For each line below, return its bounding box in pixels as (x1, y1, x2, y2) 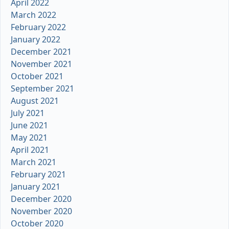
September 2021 (11, 83, 74, 95)
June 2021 (11, 120, 48, 131)
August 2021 (11, 95, 59, 107)
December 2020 (11, 193, 72, 205)
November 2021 (11, 58, 72, 70)
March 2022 (11, 9, 56, 21)
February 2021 (11, 169, 66, 180)
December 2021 (11, 46, 72, 58)
